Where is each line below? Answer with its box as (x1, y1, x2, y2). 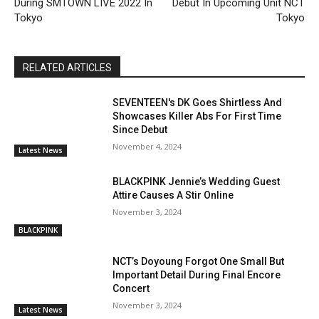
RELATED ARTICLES (23, 61, 112, 73)
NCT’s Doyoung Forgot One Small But (113, 256, 285, 267)
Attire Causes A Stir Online (113, 189, 234, 202)
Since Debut (113, 123, 168, 135)
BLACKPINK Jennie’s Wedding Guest (113, 176, 281, 188)
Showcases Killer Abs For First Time (113, 110, 282, 122)
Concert (113, 283, 150, 294)
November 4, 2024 (113, 140, 182, 152)
